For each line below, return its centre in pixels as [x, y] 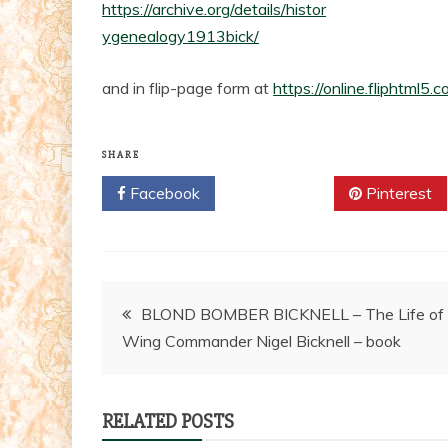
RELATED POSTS [168, 421]
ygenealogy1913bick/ [180, 35]
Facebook [163, 192]
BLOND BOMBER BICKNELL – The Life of [292, 313]
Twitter [281, 192]
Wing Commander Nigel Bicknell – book [261, 340]
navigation [169, 360]
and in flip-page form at [187, 87]
